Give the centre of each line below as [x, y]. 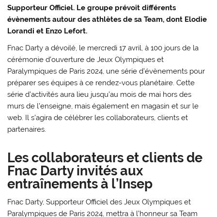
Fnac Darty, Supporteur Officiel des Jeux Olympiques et [99, 202]
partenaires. [27, 130]
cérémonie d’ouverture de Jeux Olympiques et [86, 60]
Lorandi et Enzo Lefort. [47, 31]
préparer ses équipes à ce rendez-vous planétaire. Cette [101, 83]
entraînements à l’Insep [80, 184]
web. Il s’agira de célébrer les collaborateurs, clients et [98, 118]
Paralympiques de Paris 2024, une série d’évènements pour [106, 71]
